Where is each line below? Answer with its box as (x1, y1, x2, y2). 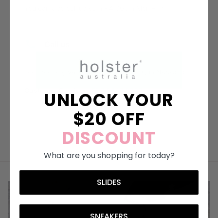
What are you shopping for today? (43, 149, 175, 161)
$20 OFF (73, 107, 145, 131)
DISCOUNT (62, 126, 156, 150)
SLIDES (97, 176, 121, 188)
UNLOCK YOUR (44, 88, 174, 112)
